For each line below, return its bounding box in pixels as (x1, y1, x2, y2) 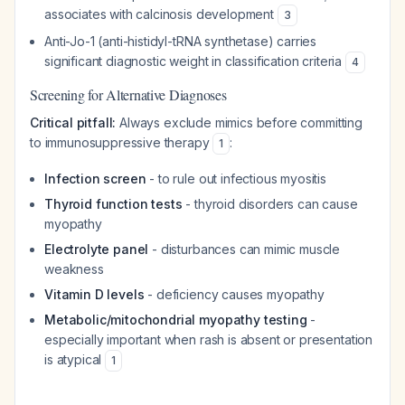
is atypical (44, 352, 106, 367)
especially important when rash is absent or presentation (44, 332, 373, 347)
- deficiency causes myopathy (144, 287, 325, 302)
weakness (44, 261, 104, 277)
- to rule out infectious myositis (146, 171, 327, 186)
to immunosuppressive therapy (30, 135, 213, 150)
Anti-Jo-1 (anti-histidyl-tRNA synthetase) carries (44, 33, 317, 49)
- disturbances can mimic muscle (148, 241, 341, 257)
